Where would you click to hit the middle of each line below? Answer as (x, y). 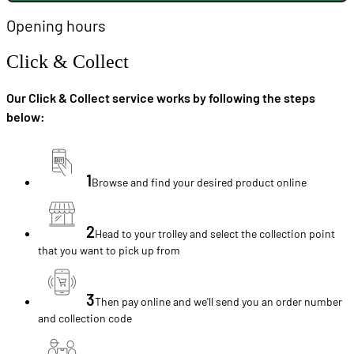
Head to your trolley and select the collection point (215, 234)
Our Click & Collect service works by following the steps (161, 98)
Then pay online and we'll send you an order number (218, 302)
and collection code (85, 318)
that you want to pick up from (109, 250)
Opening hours (56, 26)
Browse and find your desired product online (199, 183)
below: (26, 117)
